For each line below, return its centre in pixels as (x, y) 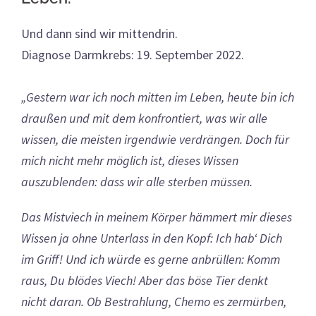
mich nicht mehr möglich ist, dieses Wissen (130, 160)
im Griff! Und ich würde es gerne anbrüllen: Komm (151, 259)
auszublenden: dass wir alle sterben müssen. (137, 182)
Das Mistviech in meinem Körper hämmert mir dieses (157, 217)
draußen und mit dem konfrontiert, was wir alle (144, 118)
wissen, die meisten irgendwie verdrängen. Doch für (155, 139)
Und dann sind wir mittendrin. (101, 34)
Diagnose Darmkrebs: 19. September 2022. (133, 55)
